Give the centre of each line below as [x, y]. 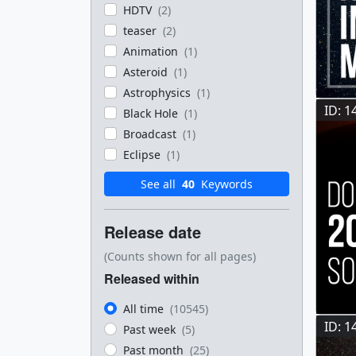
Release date [153, 232]
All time [145, 309]
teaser [141, 31]
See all [160, 184]
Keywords [225, 184]
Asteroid [147, 72]
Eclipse [143, 155]
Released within [152, 279]
